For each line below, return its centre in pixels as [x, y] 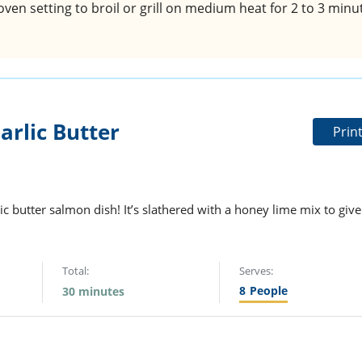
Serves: [257, 271]
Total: [76, 271]
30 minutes [94, 292]
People [269, 291]
